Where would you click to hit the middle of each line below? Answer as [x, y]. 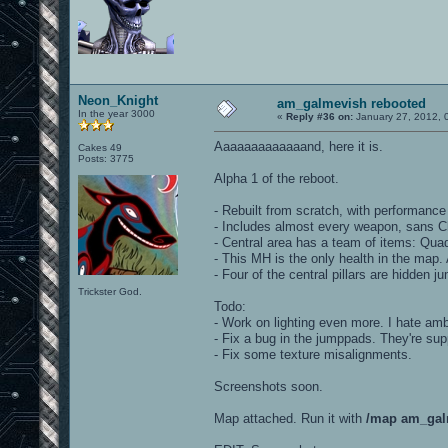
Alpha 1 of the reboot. [276, 178]
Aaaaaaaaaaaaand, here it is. [298, 146]
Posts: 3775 [106, 158]
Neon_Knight [118, 100]
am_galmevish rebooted [351, 103]
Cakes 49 [100, 147]
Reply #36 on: [319, 116]
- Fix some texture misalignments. [313, 354]
